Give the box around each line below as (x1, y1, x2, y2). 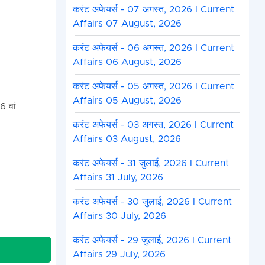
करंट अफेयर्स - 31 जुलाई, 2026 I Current (72, 159, 229, 169)
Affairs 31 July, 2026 (72, 173, 163, 183)
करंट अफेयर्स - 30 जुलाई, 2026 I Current (72, 197, 232, 207)
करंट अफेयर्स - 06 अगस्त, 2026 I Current (72, 43, 234, 53)
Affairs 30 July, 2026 (72, 211, 166, 221)
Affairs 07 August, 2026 (72, 19, 182, 29)
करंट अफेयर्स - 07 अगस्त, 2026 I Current (72, 5, 234, 15)
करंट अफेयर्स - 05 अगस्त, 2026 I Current (72, 82, 234, 92)
